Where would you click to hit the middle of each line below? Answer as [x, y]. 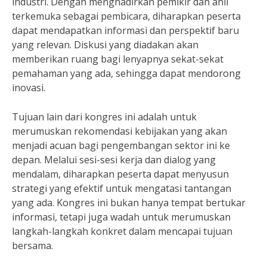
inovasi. [29, 88]
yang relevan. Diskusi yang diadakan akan [105, 45]
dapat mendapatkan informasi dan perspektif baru [125, 30]
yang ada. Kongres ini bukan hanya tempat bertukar [129, 203]
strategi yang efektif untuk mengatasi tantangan [122, 188]
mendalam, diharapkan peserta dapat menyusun [120, 174]
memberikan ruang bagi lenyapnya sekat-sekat [118, 59]
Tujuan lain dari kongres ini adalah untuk [104, 117]
